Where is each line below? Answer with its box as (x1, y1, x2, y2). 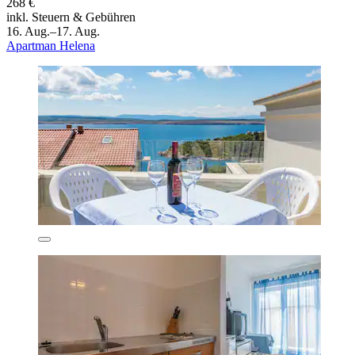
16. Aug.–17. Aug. (6, 24, 100, 38)
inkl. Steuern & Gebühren (6, 10, 136, 24)
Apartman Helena (6, 38, 95, 52)
